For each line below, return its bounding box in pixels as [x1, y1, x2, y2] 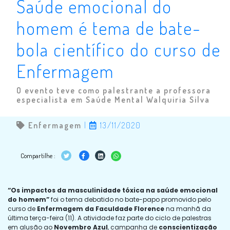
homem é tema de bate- [16, 16, 201, 39]
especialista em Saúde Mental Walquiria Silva [16, 94, 210, 105]
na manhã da [164, 204, 211, 213]
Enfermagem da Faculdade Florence [37, 204, 164, 213]
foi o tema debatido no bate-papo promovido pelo [49, 195, 211, 204]
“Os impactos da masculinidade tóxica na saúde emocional [8, 185, 218, 195]
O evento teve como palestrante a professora [16, 85, 211, 95]
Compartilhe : [21, 151, 57, 160]
